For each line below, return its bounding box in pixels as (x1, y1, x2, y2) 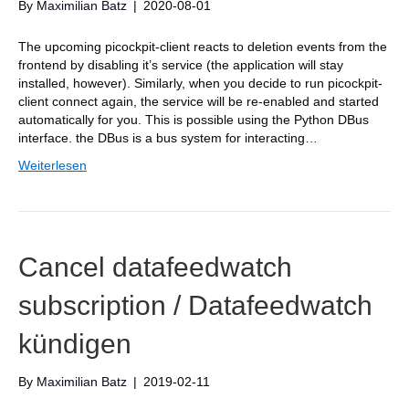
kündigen (18, 329, 131, 359)
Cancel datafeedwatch (18, 252, 292, 282)
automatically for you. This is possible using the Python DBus (18, 112, 369, 127)
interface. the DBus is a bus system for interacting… (18, 131, 318, 145)
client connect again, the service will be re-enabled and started (18, 94, 379, 109)
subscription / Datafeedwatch (18, 290, 372, 320)
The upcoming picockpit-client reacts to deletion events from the (18, 39, 387, 54)
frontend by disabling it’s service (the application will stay (18, 58, 343, 72)
